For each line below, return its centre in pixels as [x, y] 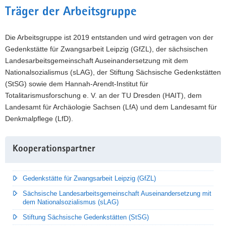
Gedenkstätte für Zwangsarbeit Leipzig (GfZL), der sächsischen [106, 49]
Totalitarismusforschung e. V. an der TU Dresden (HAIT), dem [103, 95]
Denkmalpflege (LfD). [39, 118]
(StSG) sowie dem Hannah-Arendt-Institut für [77, 83]
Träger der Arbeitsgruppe [71, 12]
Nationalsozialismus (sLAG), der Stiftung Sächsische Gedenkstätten [113, 72]
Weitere [17, 141]
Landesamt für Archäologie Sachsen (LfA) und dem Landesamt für [111, 107]
